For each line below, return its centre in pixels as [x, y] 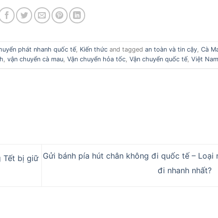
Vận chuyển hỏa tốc [96, 59]
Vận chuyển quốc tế [158, 59]
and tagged [127, 50]
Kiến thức [94, 50]
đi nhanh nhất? [186, 171]
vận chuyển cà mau [35, 59]
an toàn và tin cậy [171, 50]
